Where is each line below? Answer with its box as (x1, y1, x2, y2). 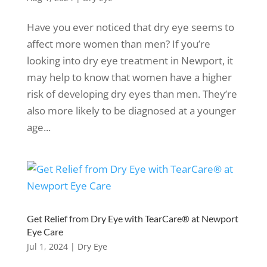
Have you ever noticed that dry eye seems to (26, 20, 234, 34)
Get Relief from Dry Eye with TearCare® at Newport (26, 213, 238, 224)
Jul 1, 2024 (26, 241, 68, 252)
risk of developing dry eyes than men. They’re (26, 87, 237, 101)
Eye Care (26, 226, 63, 237)
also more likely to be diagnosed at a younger (26, 104, 236, 117)
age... (26, 120, 51, 134)
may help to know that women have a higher (26, 70, 232, 84)
